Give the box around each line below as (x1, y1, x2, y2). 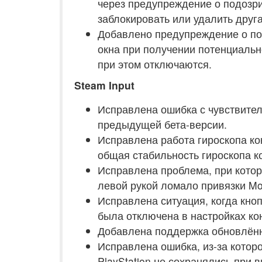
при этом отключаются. (98, 57, 212, 71)
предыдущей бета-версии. (98, 117, 227, 132)
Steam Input (74, 78, 135, 92)
